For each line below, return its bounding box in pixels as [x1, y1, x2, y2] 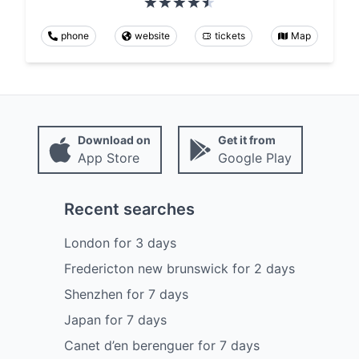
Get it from [217, 132, 276, 147]
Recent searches [64, 199, 195, 219]
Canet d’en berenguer [64, 337, 194, 353]
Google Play [217, 149, 292, 166]
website [134, 29, 170, 42]
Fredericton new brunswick [64, 260, 228, 276]
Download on [77, 132, 151, 147]
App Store [77, 149, 139, 166]
